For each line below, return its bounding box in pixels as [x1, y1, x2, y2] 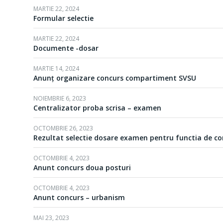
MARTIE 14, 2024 [33, 64, 79, 73]
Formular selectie [33, 13, 94, 23]
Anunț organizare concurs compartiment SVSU [33, 73, 196, 83]
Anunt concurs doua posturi [33, 163, 131, 172]
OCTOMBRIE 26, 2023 [33, 124, 93, 132]
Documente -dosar [33, 43, 99, 53]
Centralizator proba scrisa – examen [33, 103, 161, 112]
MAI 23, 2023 [33, 214, 69, 222]
